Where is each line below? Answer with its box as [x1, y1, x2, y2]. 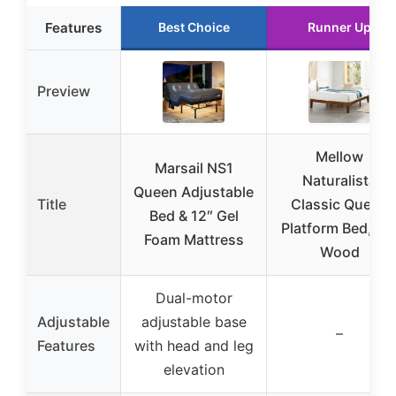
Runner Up [308, 19, 371, 34]
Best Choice [157, 19, 230, 34]
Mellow [316, 147, 363, 165]
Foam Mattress [143, 230, 244, 248]
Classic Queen [291, 194, 388, 213]
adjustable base [141, 312, 247, 331]
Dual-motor [155, 288, 232, 307]
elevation [163, 360, 225, 378]
